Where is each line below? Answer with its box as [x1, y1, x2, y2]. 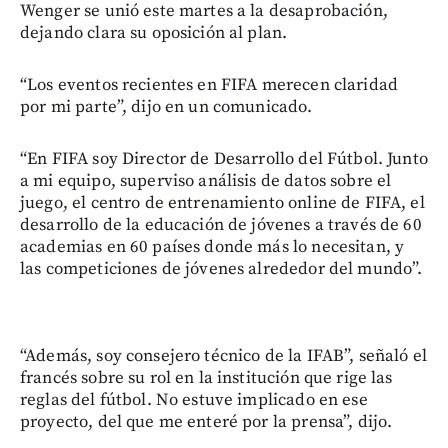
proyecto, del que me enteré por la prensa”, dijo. [20, 410, 393, 433]
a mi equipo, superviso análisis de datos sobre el [20, 169, 392, 192]
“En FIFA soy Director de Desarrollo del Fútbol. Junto [20, 147, 428, 170]
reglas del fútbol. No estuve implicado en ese [20, 388, 368, 411]
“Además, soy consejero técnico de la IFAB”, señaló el [20, 344, 427, 367]
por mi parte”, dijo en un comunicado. [20, 95, 313, 118]
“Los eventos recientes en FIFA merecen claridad [20, 73, 399, 96]
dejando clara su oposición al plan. [20, 21, 288, 44]
